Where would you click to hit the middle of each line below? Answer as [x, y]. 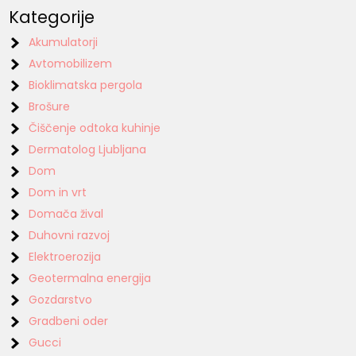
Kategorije [52, 17]
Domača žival [66, 213]
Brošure [50, 106]
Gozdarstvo [61, 299]
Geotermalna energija [90, 278]
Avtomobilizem [71, 63]
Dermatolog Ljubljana [88, 149]
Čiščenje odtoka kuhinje [95, 128]
